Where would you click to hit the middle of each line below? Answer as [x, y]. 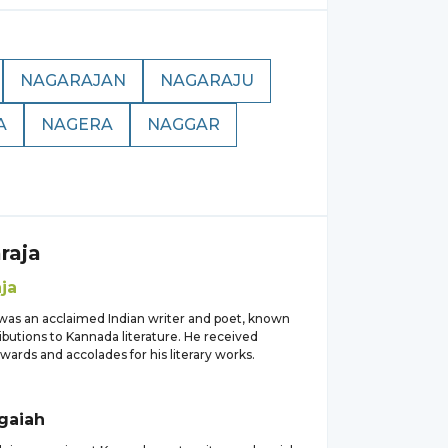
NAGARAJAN [73, 80]
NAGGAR [183, 124]
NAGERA [77, 124]
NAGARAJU [207, 80]
